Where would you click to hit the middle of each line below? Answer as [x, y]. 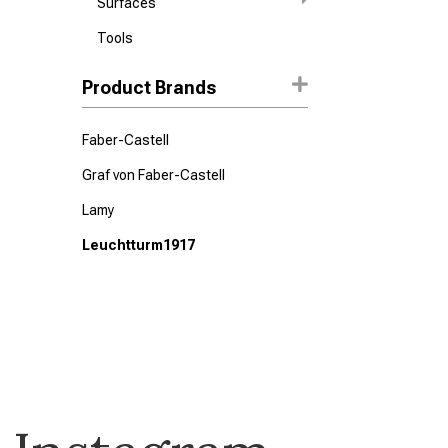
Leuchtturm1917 [139, 245]
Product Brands [149, 87]
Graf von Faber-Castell [154, 175]
